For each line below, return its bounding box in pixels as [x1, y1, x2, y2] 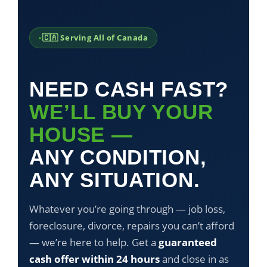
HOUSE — [29, 123, 133, 146]
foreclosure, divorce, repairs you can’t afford [29, 219, 235, 232]
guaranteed [159, 235, 218, 249]
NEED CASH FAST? [29, 77, 228, 101]
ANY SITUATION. [29, 168, 200, 191]
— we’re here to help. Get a [29, 235, 159, 249]
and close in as [160, 252, 229, 266]
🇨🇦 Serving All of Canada [42, 32, 148, 43]
